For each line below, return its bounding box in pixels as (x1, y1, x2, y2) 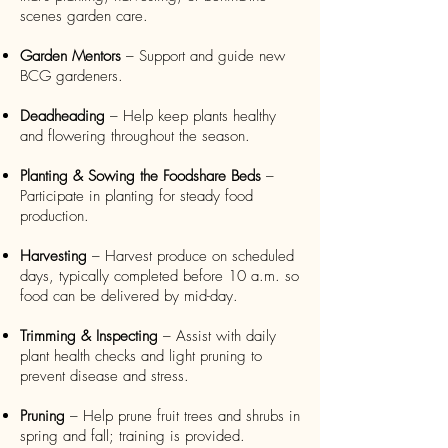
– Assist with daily (158, 326, 276, 346)
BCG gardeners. (20, 66, 123, 86)
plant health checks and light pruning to (20, 346, 262, 366)
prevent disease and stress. (20, 366, 189, 386)
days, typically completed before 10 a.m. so (20, 266, 299, 286)
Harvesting (20, 246, 87, 266)
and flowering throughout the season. (20, 126, 250, 146)
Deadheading (20, 106, 105, 126)
